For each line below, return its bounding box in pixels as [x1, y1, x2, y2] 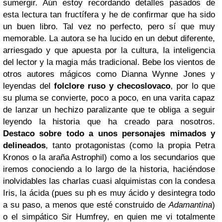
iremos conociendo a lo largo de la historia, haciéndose [3, 164, 215, 174]
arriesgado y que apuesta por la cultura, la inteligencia [3, 45, 215, 55]
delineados [3, 140, 46, 150]
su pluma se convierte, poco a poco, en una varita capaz [3, 93, 215, 103]
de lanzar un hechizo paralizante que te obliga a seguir [3, 105, 215, 114]
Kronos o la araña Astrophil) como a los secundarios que [3, 152, 215, 162]
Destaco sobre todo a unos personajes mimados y [3, 128, 215, 138]
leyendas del [3, 81, 54, 91]
